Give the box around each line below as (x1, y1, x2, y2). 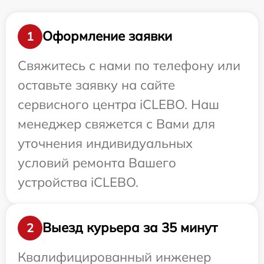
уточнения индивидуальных (18, 134, 193, 151)
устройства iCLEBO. (18, 173, 138, 190)
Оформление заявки (42, 28, 172, 45)
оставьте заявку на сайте (18, 76, 175, 93)
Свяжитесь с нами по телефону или (18, 57, 240, 74)
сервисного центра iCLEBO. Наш (18, 95, 219, 113)
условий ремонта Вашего (18, 154, 176, 171)
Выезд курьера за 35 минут (42, 219, 217, 236)
